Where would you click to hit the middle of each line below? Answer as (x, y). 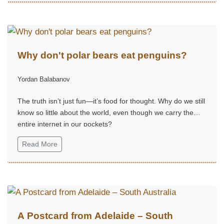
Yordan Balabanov (44, 79)
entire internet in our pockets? (65, 124)
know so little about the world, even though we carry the (105, 112)
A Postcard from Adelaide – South (95, 215)
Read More (40, 144)
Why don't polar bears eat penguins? (102, 55)
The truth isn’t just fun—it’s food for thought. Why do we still (111, 101)
